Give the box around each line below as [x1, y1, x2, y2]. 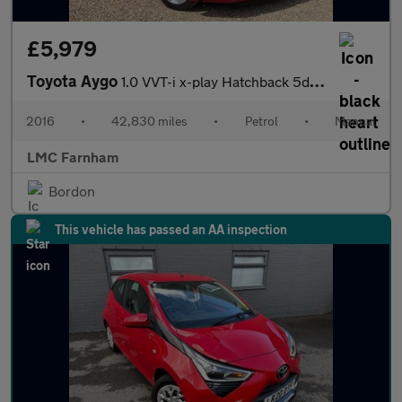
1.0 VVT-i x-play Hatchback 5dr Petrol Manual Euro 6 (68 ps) [121, 73, 310, 90]
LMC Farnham [27, 148, 118, 165]
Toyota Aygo [27, 71, 121, 91]
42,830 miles [111, 113, 188, 128]
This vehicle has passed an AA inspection [55, 222, 287, 237]
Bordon [48, 182, 95, 199]
